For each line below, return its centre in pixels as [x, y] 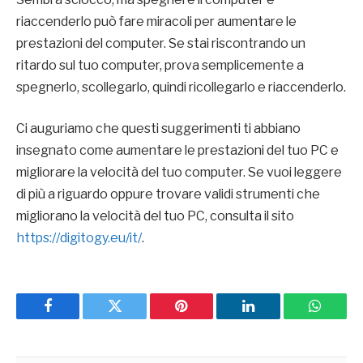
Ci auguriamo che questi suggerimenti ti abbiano [158, 129]
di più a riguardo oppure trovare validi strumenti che [168, 194]
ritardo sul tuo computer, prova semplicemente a [160, 65]
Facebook [75, 318]
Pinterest [206, 318]
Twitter [135, 318]
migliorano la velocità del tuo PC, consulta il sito [155, 216]
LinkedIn [273, 318]
